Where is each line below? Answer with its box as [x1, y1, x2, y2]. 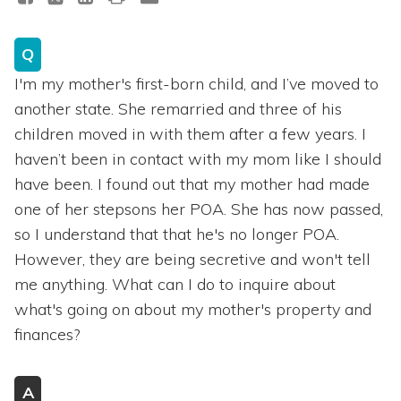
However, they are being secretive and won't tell [14, 248, 371, 269]
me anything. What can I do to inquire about [14, 273, 336, 294]
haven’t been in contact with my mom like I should [14, 148, 381, 169]
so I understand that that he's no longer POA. [14, 223, 339, 244]
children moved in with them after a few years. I [14, 123, 366, 144]
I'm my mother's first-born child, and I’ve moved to [14, 73, 379, 94]
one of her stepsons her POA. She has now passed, [14, 198, 383, 219]
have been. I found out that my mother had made [14, 173, 370, 194]
